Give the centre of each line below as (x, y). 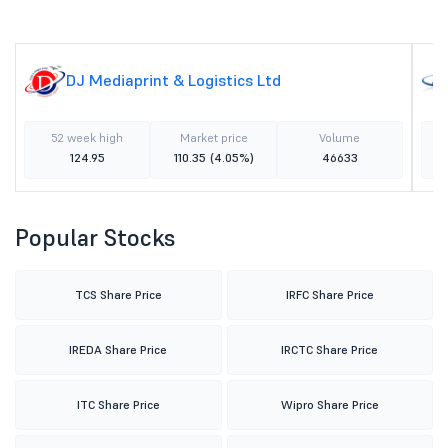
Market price (213, 137)
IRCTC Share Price (330, 349)
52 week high (87, 137)
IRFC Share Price (329, 294)
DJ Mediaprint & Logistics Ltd (173, 80)
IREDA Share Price (118, 349)
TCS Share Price (118, 294)
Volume (340, 137)
